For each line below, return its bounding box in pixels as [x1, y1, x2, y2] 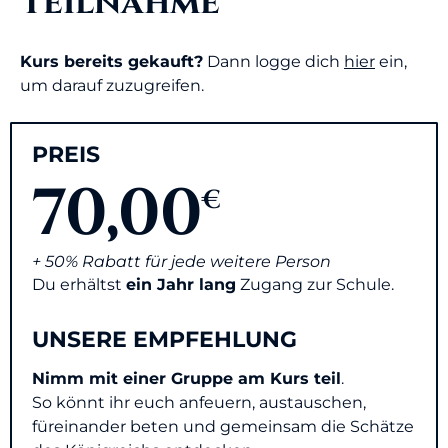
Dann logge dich [203, 51, 344, 71]
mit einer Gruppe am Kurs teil [84, 368, 341, 388]
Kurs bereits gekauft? [20, 51, 203, 71]
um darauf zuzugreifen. [20, 75, 204, 95]
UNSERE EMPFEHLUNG [32, 326, 297, 354]
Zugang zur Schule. [236, 274, 394, 294]
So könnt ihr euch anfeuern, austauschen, [32, 392, 366, 412]
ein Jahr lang [126, 274, 236, 294]
